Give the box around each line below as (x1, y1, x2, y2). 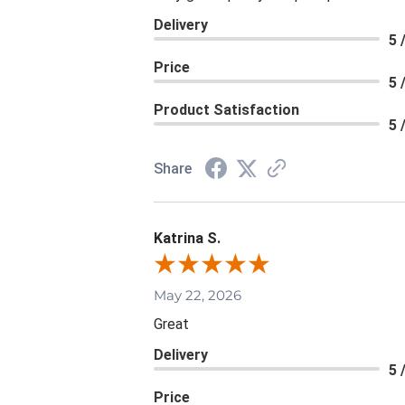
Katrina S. (154, 229, 221, 247)
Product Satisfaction (154, 100, 299, 118)
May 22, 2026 (154, 286, 241, 304)
